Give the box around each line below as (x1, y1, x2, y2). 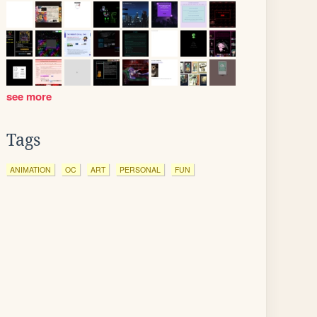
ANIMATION (10, 164, 51, 175)
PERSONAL (120, 164, 161, 175)
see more (6, 88, 54, 104)
